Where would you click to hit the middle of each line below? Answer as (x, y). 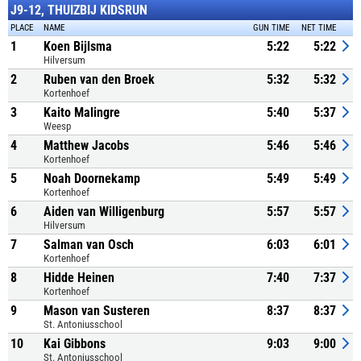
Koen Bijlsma (78, 46)
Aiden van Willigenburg (104, 212)
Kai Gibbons (75, 344)
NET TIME (319, 28)
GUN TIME (271, 28)
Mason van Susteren (97, 311)
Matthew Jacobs (86, 145)
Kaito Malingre (82, 112)
